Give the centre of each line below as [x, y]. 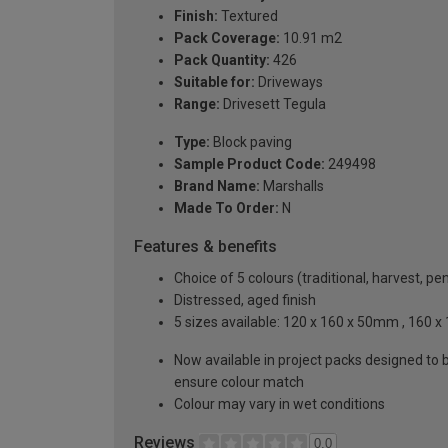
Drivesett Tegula [273, 104]
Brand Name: [217, 186]
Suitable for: [214, 82]
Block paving [251, 142]
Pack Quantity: [222, 60]
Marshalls [292, 186]
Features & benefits [205, 247]
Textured [248, 16]
